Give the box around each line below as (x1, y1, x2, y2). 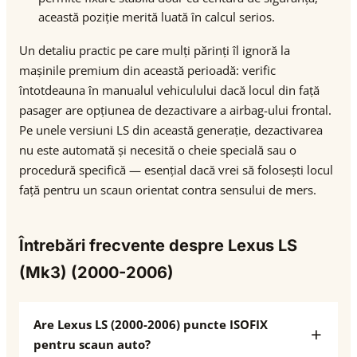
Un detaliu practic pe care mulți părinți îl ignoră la (19, 42, 290, 58)
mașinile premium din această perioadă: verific (19, 62, 276, 78)
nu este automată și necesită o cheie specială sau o (19, 142, 296, 158)
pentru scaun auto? (33, 336, 151, 352)
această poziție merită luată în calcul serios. (38, 9, 275, 25)
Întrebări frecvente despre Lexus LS (19, 236, 297, 255)
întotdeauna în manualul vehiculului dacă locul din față (19, 82, 320, 98)
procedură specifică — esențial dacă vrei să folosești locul (19, 162, 333, 178)
